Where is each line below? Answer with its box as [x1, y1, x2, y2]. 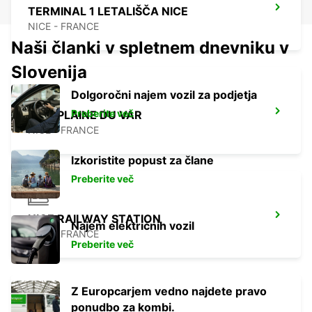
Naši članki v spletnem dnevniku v [11, 38, 289, 58]
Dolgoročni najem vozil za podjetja [71, 88, 257, 102]
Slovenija [11, 62, 87, 83]
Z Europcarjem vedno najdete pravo [71, 284, 267, 299]
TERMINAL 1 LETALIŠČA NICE [28, 4, 188, 19]
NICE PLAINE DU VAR [28, 108, 142, 123]
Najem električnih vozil [71, 219, 194, 233]
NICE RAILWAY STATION [28, 212, 161, 226]
